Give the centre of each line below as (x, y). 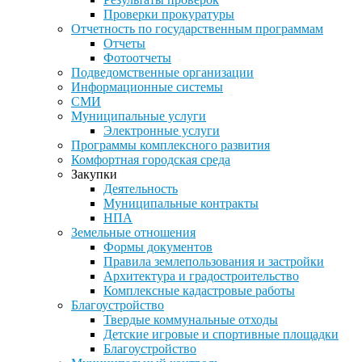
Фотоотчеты (137, 58)
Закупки (94, 174)
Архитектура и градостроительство (201, 276)
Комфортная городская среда (151, 160)
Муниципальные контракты (181, 203)
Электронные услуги (162, 130)
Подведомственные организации (162, 72)
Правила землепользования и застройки (214, 261)
